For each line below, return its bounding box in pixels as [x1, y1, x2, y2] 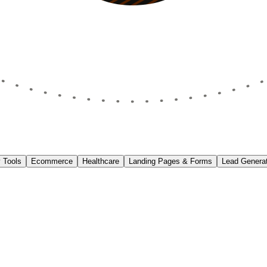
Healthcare [82, 157, 119, 166]
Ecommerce [31, 157, 73, 166]
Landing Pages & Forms [129, 157, 212, 166]
